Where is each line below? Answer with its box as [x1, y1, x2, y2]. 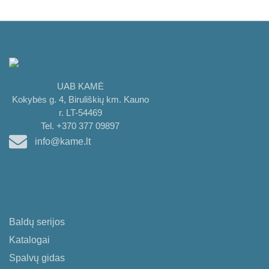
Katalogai [9, 235, 50, 246]
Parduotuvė [9, 198, 88, 214]
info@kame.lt [34, 136, 91, 147]
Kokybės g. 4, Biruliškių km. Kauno [11, 94, 149, 105]
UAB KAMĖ [56, 81, 104, 92]
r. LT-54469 [58, 107, 102, 118]
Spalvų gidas [9, 253, 65, 264]
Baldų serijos [9, 217, 65, 228]
